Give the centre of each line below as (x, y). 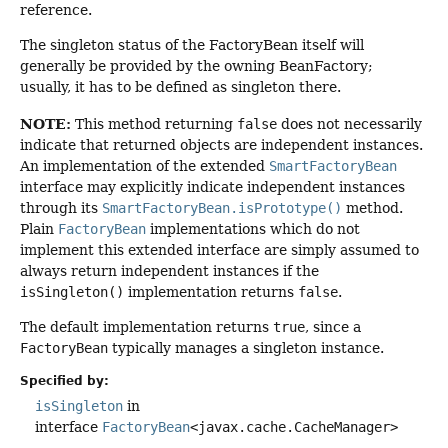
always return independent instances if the (169, 270)
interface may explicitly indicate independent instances (212, 186)
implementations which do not (253, 228)
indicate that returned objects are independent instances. (221, 144)
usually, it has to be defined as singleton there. (180, 87)
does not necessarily (349, 123)
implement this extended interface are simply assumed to (219, 249)
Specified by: (64, 381)
